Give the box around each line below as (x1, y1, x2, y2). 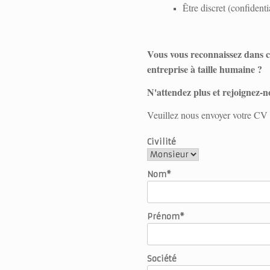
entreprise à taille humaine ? (147, 62, 262, 76)
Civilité (147, 137, 176, 147)
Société (147, 254, 177, 264)
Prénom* (147, 212, 184, 222)
